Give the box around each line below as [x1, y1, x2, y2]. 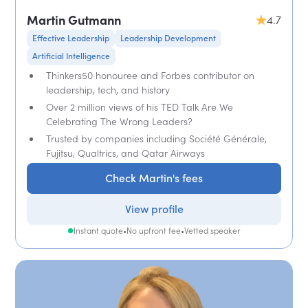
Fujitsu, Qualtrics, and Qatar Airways [46, 146, 206, 159]
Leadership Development [120, 32, 217, 43]
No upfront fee [126, 225, 181, 236]
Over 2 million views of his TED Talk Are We [46, 100, 234, 113]
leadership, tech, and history [46, 83, 170, 96]
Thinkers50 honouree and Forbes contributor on [46, 69, 255, 81]
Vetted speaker [184, 225, 240, 236]
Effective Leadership [32, 32, 110, 43]
